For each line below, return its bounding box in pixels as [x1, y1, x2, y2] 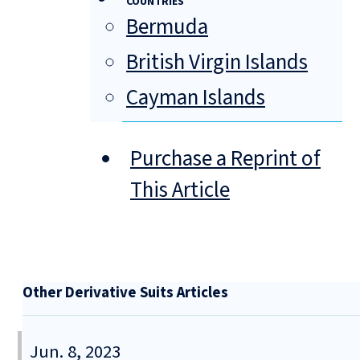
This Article [130, 174, 230, 207]
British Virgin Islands [126, 47, 308, 79]
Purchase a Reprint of [130, 143, 321, 175]
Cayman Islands [126, 82, 265, 114]
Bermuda [126, 11, 208, 43]
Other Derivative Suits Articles [22, 282, 228, 304]
